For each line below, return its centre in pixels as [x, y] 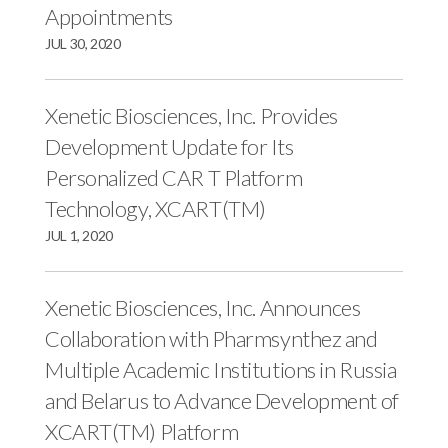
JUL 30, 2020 [83, 43]
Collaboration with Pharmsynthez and [211, 338]
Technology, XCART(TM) [155, 208]
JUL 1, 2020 [79, 235]
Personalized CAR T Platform [174, 177]
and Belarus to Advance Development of [222, 400]
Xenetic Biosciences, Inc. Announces [203, 307]
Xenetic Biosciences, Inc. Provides [192, 115]
